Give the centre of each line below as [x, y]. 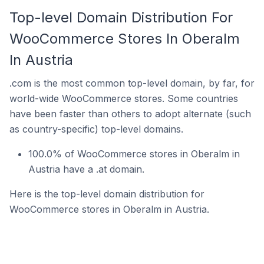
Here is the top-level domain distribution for [107, 194]
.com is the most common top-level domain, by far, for [132, 83]
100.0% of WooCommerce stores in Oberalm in [134, 154]
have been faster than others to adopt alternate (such [130, 114]
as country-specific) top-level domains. [96, 129]
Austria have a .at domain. [86, 169]
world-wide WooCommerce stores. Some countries [124, 98]
